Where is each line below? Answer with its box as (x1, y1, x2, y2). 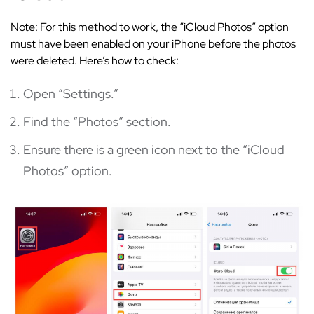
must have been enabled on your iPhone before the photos (11, 36, 296, 51)
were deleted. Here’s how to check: (11, 53, 179, 68)
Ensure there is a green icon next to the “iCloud (23, 141, 285, 158)
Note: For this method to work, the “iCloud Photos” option (11, 19, 289, 34)
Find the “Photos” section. (23, 113, 171, 130)
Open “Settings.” (23, 85, 118, 102)
